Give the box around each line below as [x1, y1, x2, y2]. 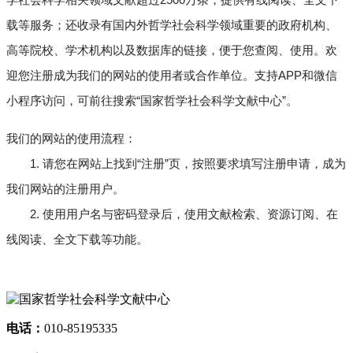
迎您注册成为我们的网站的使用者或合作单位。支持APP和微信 [6, 69, 337, 83]
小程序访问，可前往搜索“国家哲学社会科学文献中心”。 [6, 94, 298, 108]
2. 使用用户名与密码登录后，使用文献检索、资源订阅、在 [30, 207, 338, 221]
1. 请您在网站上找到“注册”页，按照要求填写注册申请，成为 [6, 157, 346, 171]
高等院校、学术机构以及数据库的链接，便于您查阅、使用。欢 [6, 43, 337, 58]
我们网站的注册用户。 [6, 182, 124, 196]
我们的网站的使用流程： [6, 132, 136, 146]
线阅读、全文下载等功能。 [6, 232, 148, 247]
